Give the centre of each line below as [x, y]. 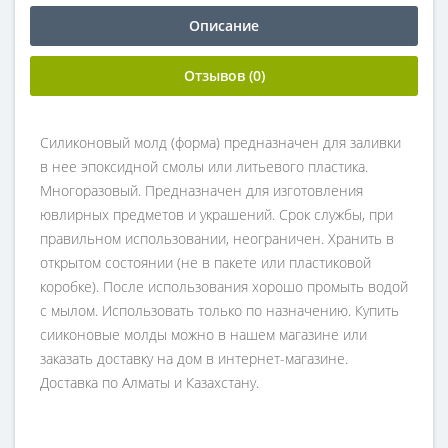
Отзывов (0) [224, 75]
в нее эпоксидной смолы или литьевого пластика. [204, 166]
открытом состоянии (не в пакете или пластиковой [205, 262]
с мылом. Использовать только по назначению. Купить [219, 310]
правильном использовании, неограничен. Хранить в [217, 238]
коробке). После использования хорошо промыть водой [224, 286]
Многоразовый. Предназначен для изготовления [201, 190]
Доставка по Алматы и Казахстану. [149, 382]
